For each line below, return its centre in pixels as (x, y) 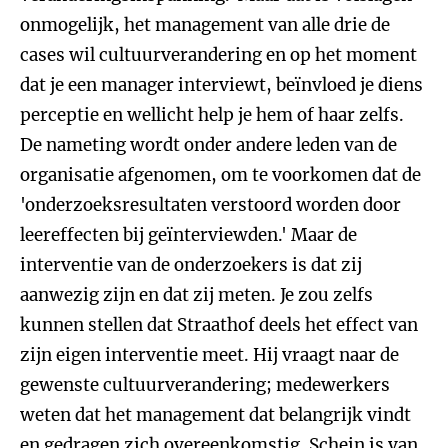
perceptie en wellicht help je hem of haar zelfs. (212, 115)
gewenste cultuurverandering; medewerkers (205, 385)
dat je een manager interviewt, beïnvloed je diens (221, 85)
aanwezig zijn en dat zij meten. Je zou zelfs (196, 295)
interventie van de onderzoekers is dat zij (191, 265)
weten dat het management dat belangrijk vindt (215, 415)
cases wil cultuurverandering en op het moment (218, 55)
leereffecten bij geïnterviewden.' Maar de (188, 235)
